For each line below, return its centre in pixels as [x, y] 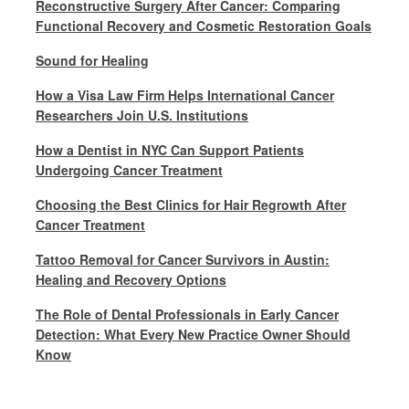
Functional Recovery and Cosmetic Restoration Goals [204, 26]
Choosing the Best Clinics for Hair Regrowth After [191, 204]
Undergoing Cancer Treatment [129, 170]
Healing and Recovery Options [131, 279]
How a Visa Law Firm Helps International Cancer [185, 95]
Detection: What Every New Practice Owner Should [193, 334]
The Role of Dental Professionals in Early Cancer [187, 314]
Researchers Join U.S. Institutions [142, 115]
